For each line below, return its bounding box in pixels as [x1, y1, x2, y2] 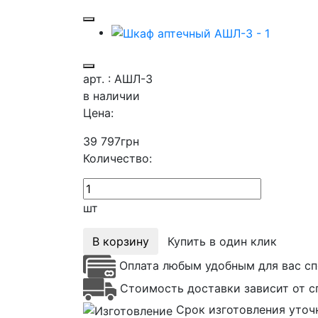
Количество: [83, 150, 152, 165]
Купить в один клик [168, 234, 277, 248]
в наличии [83, 88, 140, 103]
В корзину [92, 234, 149, 248]
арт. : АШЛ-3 [83, 71, 153, 86]
